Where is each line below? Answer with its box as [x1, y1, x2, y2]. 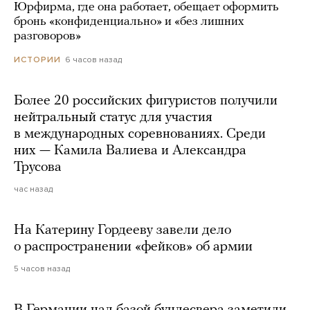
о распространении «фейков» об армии [14, 240, 253, 255]
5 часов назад [14, 264, 70, 274]
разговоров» [14, 29, 81, 43]
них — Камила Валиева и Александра [14, 144, 246, 158]
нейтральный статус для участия [14, 111, 212, 125]
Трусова [14, 161, 62, 175]
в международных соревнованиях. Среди [14, 127, 266, 142]
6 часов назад [65, 54, 122, 64]
